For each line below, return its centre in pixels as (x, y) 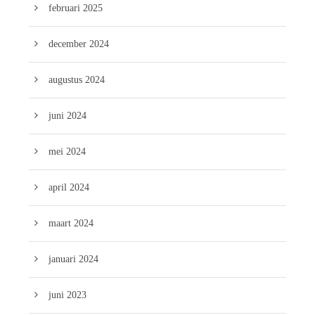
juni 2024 (67, 115)
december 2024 (79, 44)
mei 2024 (67, 151)
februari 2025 (76, 8)
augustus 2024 (77, 79)
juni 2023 (67, 295)
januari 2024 (73, 259)
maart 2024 (71, 223)
